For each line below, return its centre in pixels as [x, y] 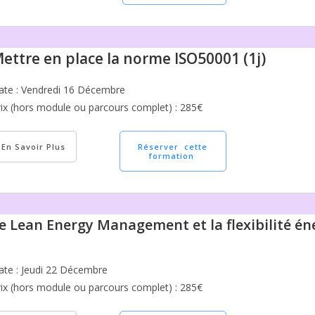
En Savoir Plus [33, 147]
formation [173, 156]
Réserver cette [173, 147]
